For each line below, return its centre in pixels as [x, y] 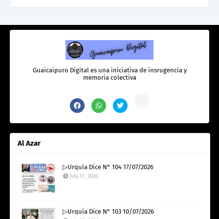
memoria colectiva [109, 77]
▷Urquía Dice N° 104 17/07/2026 [108, 167]
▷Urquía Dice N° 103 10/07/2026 [108, 211]
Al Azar [29, 143]
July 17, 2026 [84, 176]
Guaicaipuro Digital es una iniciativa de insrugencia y [109, 70]
